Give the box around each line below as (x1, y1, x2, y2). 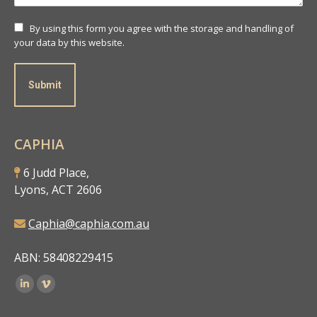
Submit (28, 79, 62, 91)
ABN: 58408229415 (14, 249, 113, 265)
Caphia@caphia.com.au (28, 215, 149, 231)
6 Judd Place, (21, 164, 89, 180)
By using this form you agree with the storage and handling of (30, 21, 294, 35)
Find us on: (14, 271, 75, 288)
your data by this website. (14, 35, 125, 49)
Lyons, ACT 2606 (14, 181, 102, 197)
